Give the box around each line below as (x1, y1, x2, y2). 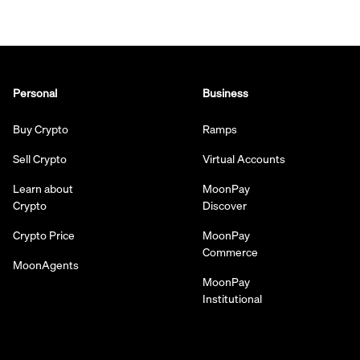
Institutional (202, 291, 262, 306)
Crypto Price (13, 227, 75, 243)
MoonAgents (13, 257, 79, 272)
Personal (13, 85, 57, 100)
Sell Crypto (13, 151, 67, 166)
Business (202, 85, 248, 100)
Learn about (13, 181, 73, 196)
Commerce (202, 244, 258, 260)
